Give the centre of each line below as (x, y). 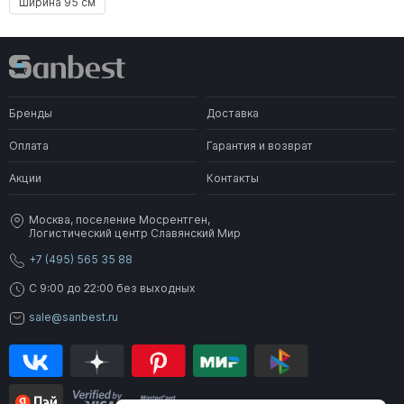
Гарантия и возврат (260, 145)
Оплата (29, 145)
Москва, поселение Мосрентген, (119, 219)
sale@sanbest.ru (73, 317)
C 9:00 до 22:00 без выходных (112, 288)
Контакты (233, 178)
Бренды (31, 113)
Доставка (233, 113)
